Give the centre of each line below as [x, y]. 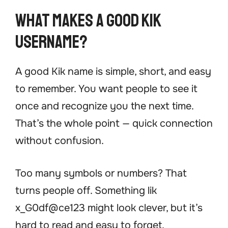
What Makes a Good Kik [88, 21]
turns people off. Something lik [86, 191]
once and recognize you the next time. [104, 106]
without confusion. [60, 141]
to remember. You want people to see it [106, 89]
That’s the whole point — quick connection [114, 124]
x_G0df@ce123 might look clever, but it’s [109, 208]
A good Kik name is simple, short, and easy [113, 72]
